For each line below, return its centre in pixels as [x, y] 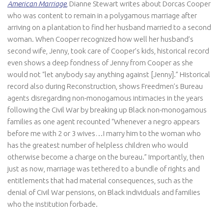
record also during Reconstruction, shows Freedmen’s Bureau [105, 86]
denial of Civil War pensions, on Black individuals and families [104, 192]
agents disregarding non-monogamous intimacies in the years [105, 98]
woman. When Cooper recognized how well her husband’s [100, 39]
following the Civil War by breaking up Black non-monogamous [107, 110]
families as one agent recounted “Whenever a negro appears [104, 122]
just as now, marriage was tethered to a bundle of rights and [104, 169]
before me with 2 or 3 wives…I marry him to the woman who [104, 134]
